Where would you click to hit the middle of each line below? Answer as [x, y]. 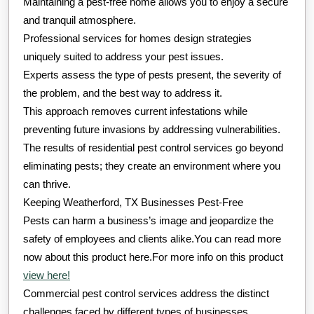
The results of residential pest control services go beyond [153, 148]
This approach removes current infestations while [135, 111]
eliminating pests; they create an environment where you [152, 166]
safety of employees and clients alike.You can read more [152, 239]
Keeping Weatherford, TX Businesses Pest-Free [133, 203]
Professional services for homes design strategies [137, 39]
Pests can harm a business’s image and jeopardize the [148, 221]
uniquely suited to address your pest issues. [123, 57]
